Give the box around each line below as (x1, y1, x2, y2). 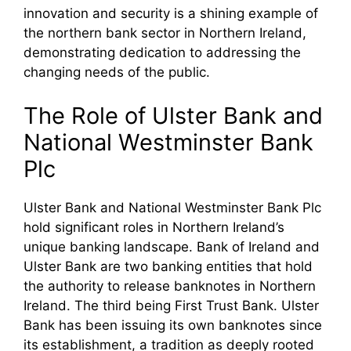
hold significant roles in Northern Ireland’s (24, 219, 284, 235)
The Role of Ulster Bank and (24, 101, 323, 129)
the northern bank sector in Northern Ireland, (24, 25, 306, 42)
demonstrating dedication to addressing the (24, 45, 301, 61)
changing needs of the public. (24, 64, 210, 81)
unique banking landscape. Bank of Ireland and (24, 238, 320, 255)
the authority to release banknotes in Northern (24, 277, 316, 294)
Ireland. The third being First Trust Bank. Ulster (24, 297, 319, 313)
